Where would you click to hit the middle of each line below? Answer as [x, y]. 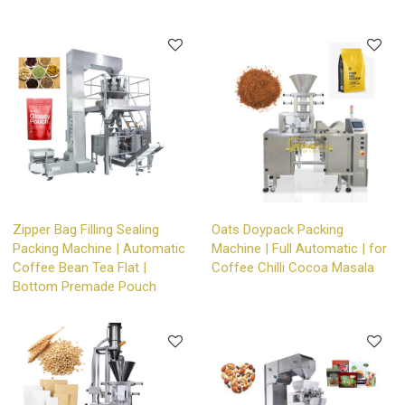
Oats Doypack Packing [278, 230]
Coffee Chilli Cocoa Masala [293, 268]
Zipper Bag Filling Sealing [86, 230]
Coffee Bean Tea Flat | [80, 268]
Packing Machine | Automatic [99, 249]
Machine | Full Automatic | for [299, 249]
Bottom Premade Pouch [85, 287]
